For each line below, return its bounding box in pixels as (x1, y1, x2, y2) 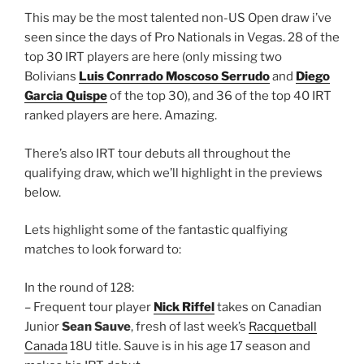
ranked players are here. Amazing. (24, 108, 217, 123)
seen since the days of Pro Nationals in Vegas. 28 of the (24, 30, 340, 45)
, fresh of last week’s (131, 318, 249, 334)
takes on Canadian (214, 299, 322, 314)
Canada (24, 338, 67, 353)
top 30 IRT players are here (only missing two (24, 50, 282, 65)
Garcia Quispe (24, 89, 107, 104)
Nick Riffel (154, 299, 214, 314)
